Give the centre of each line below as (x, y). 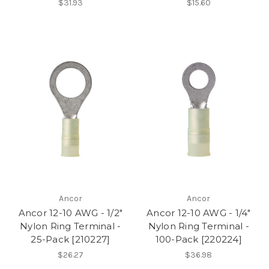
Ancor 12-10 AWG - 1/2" (70, 213)
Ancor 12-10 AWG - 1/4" (199, 213)
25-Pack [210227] (71, 239)
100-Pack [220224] (198, 239)
